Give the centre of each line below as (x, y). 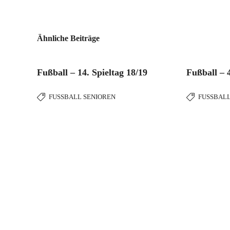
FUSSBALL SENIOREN (80, 97)
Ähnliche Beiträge (68, 38)
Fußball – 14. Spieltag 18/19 (92, 72)
